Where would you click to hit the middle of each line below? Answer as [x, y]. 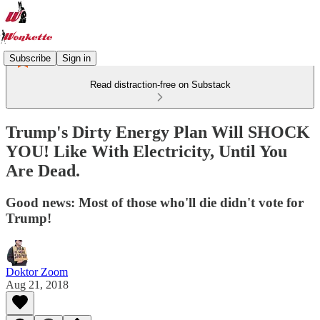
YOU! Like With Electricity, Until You [146, 151]
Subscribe [30, 58]
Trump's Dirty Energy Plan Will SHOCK [158, 132]
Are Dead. [43, 170]
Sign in [76, 58]
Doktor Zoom [37, 271]
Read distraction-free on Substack [160, 85]
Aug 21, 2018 [37, 284]
